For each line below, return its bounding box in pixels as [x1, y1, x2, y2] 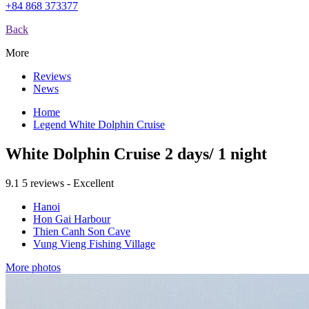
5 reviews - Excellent [22, 177, 114, 189]
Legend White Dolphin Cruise [33, 118, 165, 130]
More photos [6, 261, 61, 273]
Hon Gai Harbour [33, 212, 110, 225]
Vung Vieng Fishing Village [33, 237, 155, 250]
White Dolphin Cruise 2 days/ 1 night [6, 144, 267, 163]
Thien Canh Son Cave [33, 225, 130, 237]
